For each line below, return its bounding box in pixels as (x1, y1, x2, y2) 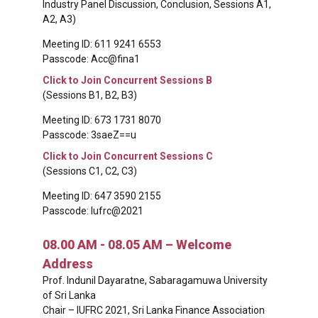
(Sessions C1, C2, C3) (43, 165, 137, 177)
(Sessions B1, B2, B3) (43, 89, 137, 102)
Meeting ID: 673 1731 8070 (43, 114, 161, 126)
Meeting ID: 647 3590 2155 (43, 190, 161, 202)
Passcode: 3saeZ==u (43, 129, 136, 141)
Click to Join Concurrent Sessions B (43, 75, 212, 87)
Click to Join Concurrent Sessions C (43, 150, 213, 162)
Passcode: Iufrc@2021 (43, 204, 143, 216)
